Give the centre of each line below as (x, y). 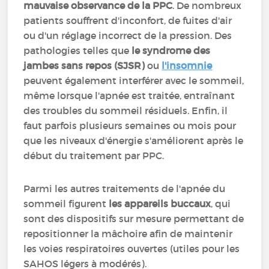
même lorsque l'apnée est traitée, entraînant (129, 95)
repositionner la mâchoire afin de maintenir (128, 234)
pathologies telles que (78, 50)
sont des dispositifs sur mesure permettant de (134, 219)
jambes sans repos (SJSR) (84, 65)
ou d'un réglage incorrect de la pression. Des (128, 35)
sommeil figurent (66, 204)
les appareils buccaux (160, 204)
